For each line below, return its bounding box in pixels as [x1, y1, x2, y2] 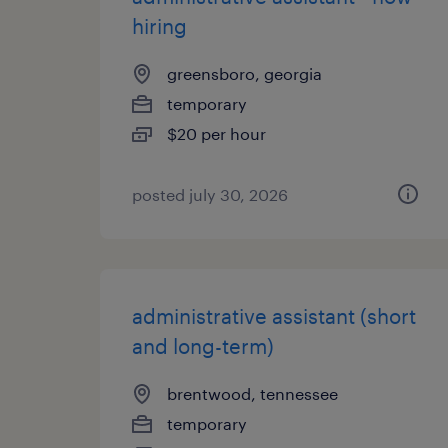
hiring [132, 14, 187, 38]
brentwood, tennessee [167, 384, 338, 403]
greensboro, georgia [167, 64, 322, 83]
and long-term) [132, 334, 274, 358]
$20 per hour [167, 124, 266, 143]
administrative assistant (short [132, 304, 416, 328]
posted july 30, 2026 [132, 185, 288, 204]
